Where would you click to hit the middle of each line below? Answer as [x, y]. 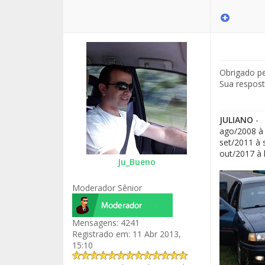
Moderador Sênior [107, 188]
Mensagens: [95, 223]
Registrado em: [101, 234]
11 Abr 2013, [156, 234]
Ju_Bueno [136, 162]
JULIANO [236, 120]
